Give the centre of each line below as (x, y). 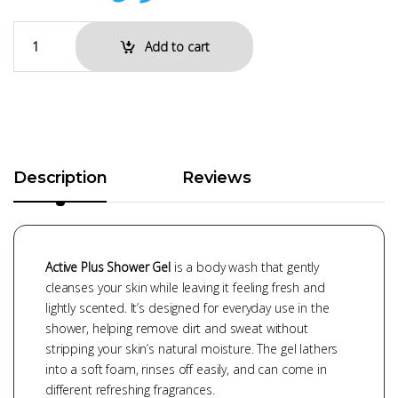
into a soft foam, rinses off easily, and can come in (186, 369)
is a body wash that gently (245, 267)
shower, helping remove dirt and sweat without (177, 328)
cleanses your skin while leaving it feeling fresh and (185, 287)
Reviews (217, 177)
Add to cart (177, 46)
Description (60, 177)
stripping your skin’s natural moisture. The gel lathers (192, 348)
